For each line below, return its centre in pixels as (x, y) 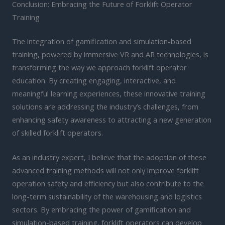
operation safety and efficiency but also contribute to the (108, 184)
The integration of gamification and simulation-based (102, 41)
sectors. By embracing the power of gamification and (101, 210)
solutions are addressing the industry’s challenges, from (105, 107)
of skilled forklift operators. (58, 133)
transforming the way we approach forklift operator (99, 68)
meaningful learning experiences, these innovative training (109, 94)
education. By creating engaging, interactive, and (94, 81)
